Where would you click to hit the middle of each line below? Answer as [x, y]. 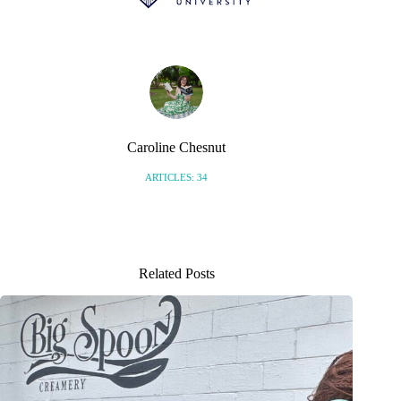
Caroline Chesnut [177, 147]
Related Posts [176, 274]
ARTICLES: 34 [177, 178]
